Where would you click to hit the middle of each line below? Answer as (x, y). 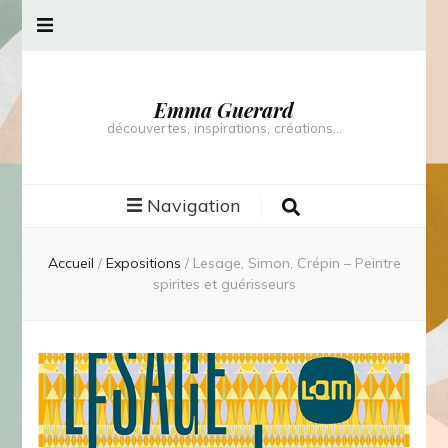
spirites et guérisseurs (224, 284)
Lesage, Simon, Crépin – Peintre (296, 263)
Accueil (70, 263)
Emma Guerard (224, 109)
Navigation (194, 205)
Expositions (145, 263)
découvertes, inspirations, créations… (224, 127)
